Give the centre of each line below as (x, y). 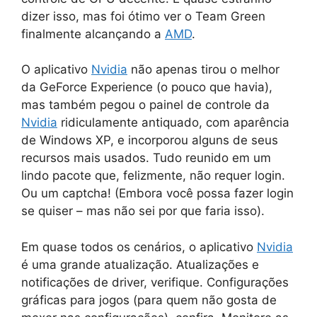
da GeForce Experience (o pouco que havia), (147, 87)
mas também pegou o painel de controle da (145, 105)
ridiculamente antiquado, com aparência (173, 123)
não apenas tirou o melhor (203, 70)
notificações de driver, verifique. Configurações (155, 282)
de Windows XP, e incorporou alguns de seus (150, 140)
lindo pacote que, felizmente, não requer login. (153, 176)
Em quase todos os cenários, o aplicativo (139, 247)
